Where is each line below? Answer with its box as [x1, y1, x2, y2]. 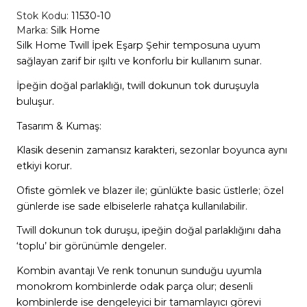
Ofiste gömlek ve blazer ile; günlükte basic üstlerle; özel [16, 184, 284, 197]
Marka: [16, 24, 48, 37]
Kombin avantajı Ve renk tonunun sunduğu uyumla [16, 265, 262, 278]
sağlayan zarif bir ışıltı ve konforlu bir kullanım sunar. [16, 55, 262, 68]
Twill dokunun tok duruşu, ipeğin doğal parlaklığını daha [16, 224, 281, 237]
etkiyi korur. [16, 160, 72, 173]
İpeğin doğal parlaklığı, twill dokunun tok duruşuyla [16, 79, 259, 92]
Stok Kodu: [16, 10, 71, 23]
